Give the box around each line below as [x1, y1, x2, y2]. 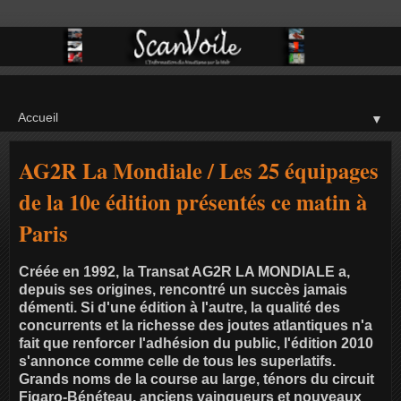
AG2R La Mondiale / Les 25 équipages [19, 154, 379, 186]
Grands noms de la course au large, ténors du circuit [19, 371, 374, 387]
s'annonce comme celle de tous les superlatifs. [19, 353, 336, 369]
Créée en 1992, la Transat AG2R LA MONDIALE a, [19, 263, 350, 279]
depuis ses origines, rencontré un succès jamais [19, 281, 347, 297]
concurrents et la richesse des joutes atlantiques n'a [19, 317, 372, 333]
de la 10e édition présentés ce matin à [19, 185, 367, 218]
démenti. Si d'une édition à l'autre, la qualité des [19, 299, 340, 315]
